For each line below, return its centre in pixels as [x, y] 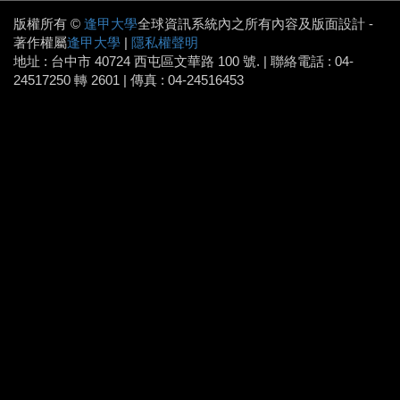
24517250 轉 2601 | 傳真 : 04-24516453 [129, 80]
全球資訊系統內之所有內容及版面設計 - [255, 24]
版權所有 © [49, 24]
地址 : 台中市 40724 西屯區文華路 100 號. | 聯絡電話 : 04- [183, 61]
